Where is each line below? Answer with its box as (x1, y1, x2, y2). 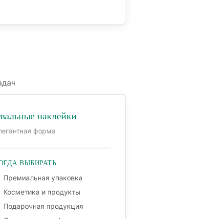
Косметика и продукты (3, 188, 81, 197)
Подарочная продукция (3, 202, 84, 211)
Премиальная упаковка (3, 174, 83, 182)
